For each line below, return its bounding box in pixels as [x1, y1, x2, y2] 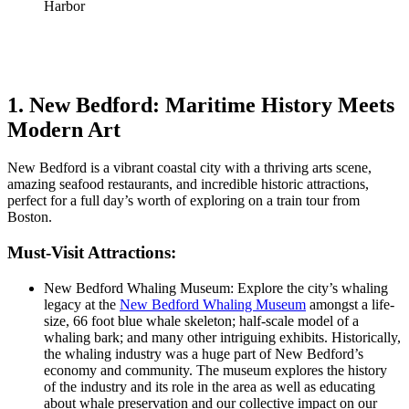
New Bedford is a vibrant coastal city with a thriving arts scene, [7, 160, 372, 176]
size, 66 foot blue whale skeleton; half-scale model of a [44, 312, 359, 329]
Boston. [7, 209, 52, 225]
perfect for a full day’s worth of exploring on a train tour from [7, 193, 360, 209]
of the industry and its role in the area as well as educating [44, 378, 375, 394]
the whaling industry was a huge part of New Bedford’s [44, 345, 363, 362]
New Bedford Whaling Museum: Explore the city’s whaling [44, 279, 388, 296]
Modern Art [7, 117, 121, 142]
